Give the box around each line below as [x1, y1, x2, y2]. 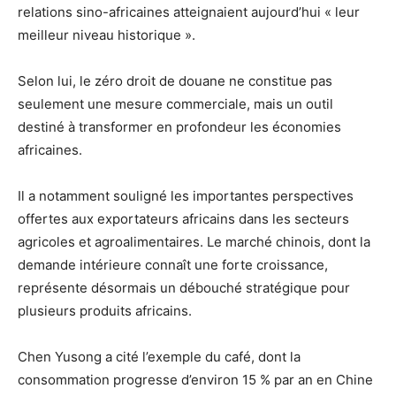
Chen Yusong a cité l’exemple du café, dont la [18, 347, 301, 365]
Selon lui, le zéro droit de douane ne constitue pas [18, 72, 332, 89]
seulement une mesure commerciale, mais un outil [18, 95, 333, 112]
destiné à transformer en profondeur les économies [18, 118, 341, 135]
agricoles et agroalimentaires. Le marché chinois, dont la [18, 232, 370, 250]
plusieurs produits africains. [18, 301, 192, 319]
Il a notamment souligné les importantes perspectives [18, 187, 354, 204]
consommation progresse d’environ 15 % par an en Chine [18, 370, 373, 388]
